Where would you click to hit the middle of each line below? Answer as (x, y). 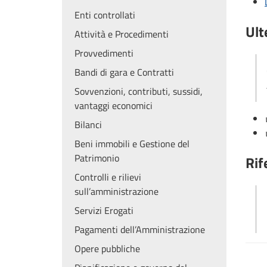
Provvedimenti (104, 53)
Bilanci (88, 124)
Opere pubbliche (107, 248)
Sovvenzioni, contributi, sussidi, (139, 91)
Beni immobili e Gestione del (132, 143)
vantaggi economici (114, 105)
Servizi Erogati (104, 210)
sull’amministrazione (117, 191)
